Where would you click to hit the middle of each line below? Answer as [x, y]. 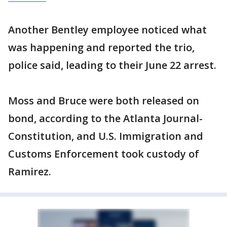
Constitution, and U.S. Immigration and [106, 136]
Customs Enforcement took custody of [104, 154]
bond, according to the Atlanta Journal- [105, 118]
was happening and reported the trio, [101, 47]
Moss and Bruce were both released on [104, 101]
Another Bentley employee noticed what [107, 30]
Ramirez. [30, 172]
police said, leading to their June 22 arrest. [112, 65]
